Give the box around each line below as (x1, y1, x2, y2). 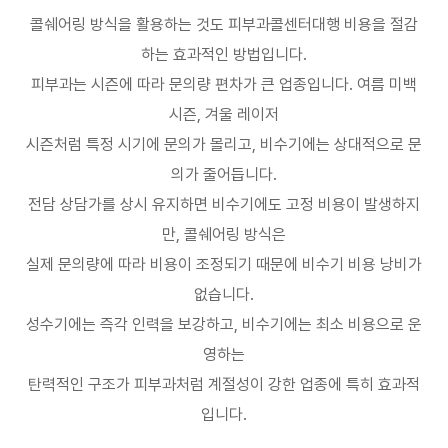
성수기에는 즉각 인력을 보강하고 (26, 315, 234, 334)
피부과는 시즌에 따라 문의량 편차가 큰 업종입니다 (31, 75, 349, 94)
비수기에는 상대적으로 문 (260, 135, 422, 154)
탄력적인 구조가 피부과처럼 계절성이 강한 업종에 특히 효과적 (28, 375, 420, 394)
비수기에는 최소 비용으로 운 (242, 315, 422, 334)
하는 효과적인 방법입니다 (141, 45, 303, 64)
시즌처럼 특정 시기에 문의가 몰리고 (26, 135, 252, 154)
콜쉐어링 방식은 (184, 225, 286, 244)
